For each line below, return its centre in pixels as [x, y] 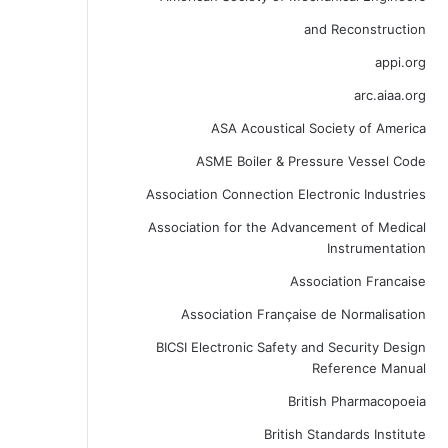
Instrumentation [376, 248]
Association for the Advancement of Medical [286, 227]
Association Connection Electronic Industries [285, 194]
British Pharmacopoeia [356, 401]
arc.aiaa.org [389, 95]
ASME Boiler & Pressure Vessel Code [310, 161]
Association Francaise [357, 281]
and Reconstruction [364, 29]
